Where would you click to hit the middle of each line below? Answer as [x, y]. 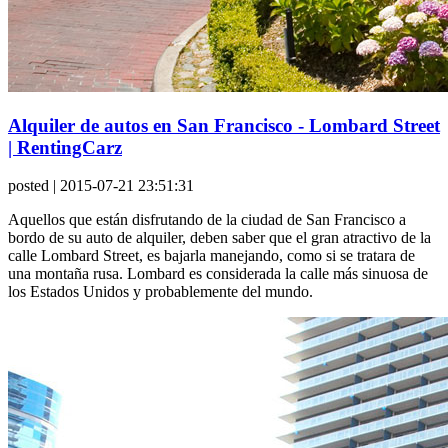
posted [28, 186]
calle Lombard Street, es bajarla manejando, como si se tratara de [211, 256]
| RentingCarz [65, 147]
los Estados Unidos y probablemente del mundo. [160, 292]
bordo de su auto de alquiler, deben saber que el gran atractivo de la [219, 238]
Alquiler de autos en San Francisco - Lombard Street [224, 125]
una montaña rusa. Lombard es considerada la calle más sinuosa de [218, 274]
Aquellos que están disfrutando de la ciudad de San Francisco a [207, 220]
